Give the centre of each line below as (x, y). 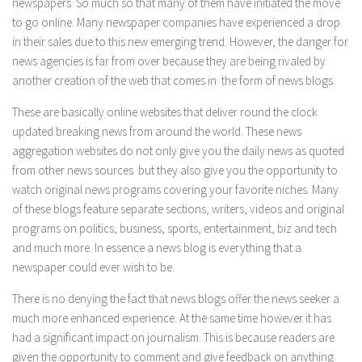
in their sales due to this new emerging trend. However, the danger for (180, 42)
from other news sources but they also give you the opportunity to (175, 170)
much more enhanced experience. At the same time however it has (172, 318)
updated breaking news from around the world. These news (157, 131)
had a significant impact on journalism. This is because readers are (173, 337)
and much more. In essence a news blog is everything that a (157, 248)
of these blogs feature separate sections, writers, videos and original (178, 209)
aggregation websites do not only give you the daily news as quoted (178, 151)
